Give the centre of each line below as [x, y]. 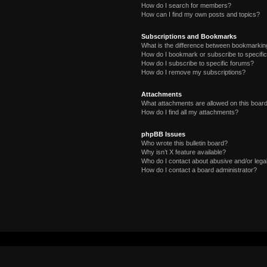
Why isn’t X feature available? [183, 152]
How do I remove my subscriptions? [193, 72]
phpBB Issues [163, 134]
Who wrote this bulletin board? [184, 143]
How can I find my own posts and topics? [200, 14]
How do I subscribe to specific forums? [197, 63]
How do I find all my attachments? [190, 112]
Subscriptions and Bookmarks [189, 36]
